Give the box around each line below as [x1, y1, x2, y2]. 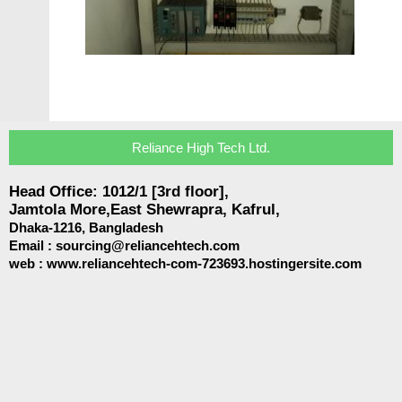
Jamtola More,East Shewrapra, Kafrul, [9, 201, 284, 219]
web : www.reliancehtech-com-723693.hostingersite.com [9, 256, 362, 272]
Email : [9, 238, 56, 254]
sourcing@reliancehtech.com [56, 238, 240, 254]
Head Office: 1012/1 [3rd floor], [9, 183, 229, 201]
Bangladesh [89, 220, 163, 236]
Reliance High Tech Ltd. [131, 140, 270, 156]
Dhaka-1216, [9, 220, 89, 236]
